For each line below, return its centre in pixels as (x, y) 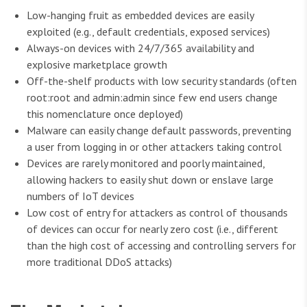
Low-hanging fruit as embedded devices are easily (140, 15)
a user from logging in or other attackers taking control (154, 147)
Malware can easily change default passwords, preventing (159, 131)
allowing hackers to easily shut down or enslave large (150, 180)
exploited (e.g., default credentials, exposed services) (148, 32)
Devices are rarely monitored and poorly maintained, (146, 163)
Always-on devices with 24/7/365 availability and (140, 48)
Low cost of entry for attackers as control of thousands (157, 213)
